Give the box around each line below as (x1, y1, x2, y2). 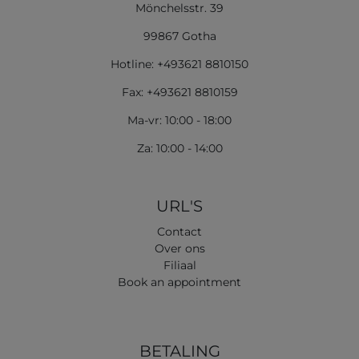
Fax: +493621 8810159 (121, 84, 238, 99)
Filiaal (163, 257, 196, 272)
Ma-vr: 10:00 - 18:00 (127, 112, 232, 127)
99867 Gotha (143, 28, 216, 43)
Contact (157, 224, 202, 239)
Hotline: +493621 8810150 (111, 56, 248, 71)
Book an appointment (118, 274, 241, 289)
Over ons (154, 240, 205, 256)
